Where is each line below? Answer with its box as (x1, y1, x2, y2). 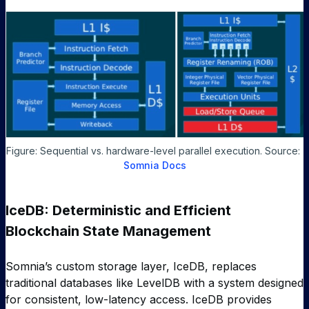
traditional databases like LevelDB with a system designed (6, 275, 303, 290)
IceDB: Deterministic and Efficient (6, 201, 231, 219)
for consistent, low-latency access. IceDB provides (6, 292, 272, 306)
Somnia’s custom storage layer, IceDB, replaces (6, 259, 257, 273)
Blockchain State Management (6, 222, 211, 239)
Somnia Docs (123, 159, 186, 171)
